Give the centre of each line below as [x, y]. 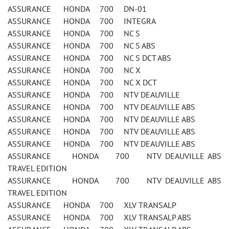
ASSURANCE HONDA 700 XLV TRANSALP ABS [99, 217]
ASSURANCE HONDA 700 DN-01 [77, 9]
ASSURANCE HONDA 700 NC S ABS [82, 45]
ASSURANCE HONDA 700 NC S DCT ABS [89, 58]
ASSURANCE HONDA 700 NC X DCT [82, 82]
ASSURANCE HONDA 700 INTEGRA [82, 21]
